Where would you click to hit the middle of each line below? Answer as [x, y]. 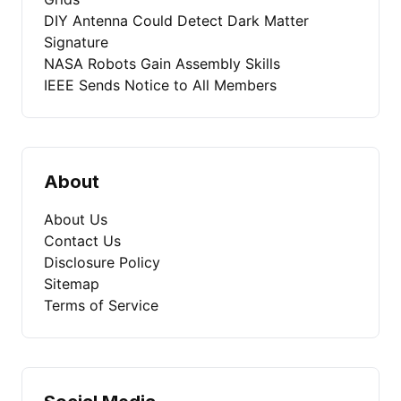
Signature [76, 43]
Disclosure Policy [102, 263]
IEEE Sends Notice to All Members [160, 85]
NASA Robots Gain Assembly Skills [162, 64]
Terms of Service [101, 306]
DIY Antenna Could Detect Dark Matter [176, 21]
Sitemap [72, 284]
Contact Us [82, 241]
